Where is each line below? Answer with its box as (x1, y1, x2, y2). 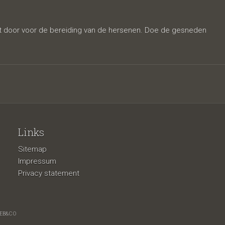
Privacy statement (18, 169, 79, 178)
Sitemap (18, 145, 47, 154)
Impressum (18, 157, 56, 166)
